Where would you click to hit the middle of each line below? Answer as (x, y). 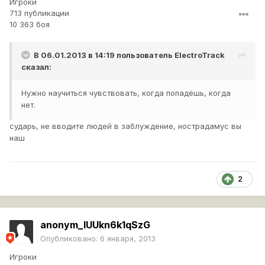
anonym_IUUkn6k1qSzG (95, 225)
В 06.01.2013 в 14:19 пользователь (104, 55)
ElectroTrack (200, 55)
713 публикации (39, 13)
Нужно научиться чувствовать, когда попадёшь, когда (126, 93)
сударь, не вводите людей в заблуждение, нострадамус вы (125, 126)
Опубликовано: (70, 239)
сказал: (36, 67)
